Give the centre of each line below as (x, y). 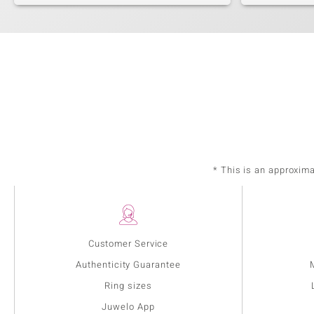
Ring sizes (128, 286)
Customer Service (128, 244)
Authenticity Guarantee (128, 265)
